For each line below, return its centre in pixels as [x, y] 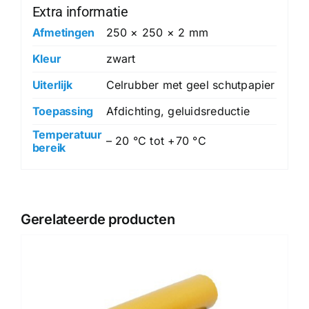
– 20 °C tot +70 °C [156, 141]
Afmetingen [63, 32]
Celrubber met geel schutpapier [190, 85]
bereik [49, 148]
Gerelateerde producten [98, 219]
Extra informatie [80, 12]
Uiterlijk [52, 85]
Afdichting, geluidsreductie [178, 111]
